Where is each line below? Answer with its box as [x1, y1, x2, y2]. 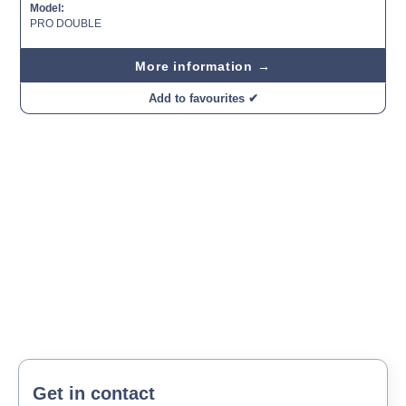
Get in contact [33, 382, 155, 403]
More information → [135, 58, 271, 73]
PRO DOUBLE [30, 16, 101, 30]
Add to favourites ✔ [148, 91, 258, 105]
